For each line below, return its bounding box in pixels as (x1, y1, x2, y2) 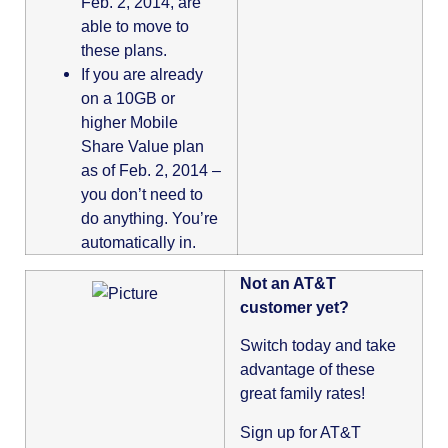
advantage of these (240, 360, 375, 379)
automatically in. (81, 233, 196, 252)
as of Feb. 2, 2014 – (81, 161, 221, 180)
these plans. (81, 41, 167, 60)
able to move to (81, 17, 189, 36)
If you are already (81, 65, 203, 84)
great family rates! (240, 384, 365, 403)
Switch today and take (240, 336, 396, 355)
